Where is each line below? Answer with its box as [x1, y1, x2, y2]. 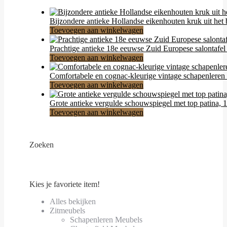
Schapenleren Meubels [70, 215, 142, 224]
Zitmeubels [50, 206, 85, 215]
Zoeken [29, 140, 54, 149]
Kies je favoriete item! [29, 179, 100, 188]
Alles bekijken [50, 197, 96, 206]
